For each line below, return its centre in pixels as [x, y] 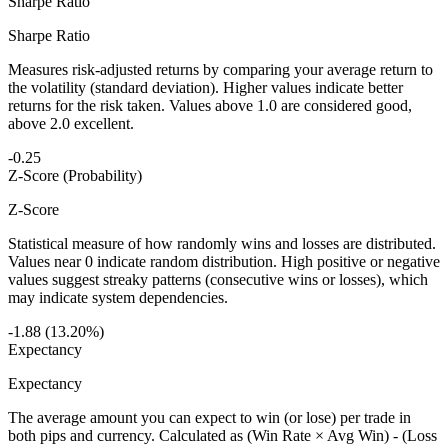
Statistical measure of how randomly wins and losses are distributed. [222, 244]
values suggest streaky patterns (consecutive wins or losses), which [218, 280]
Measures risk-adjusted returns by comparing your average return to [220, 70]
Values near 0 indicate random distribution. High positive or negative [224, 262]
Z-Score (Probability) [75, 176]
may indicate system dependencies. [118, 298]
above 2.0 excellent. [71, 124]
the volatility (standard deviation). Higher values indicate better [205, 88]
